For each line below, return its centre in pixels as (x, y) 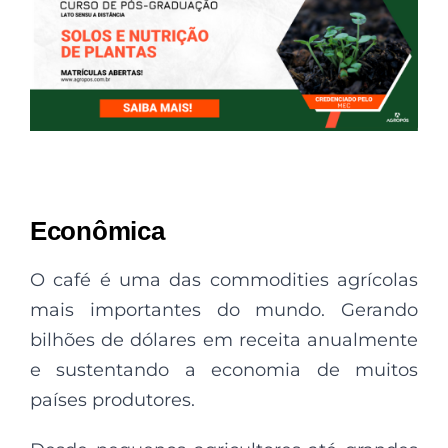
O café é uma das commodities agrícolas (224, 279)
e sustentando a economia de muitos (224, 369)
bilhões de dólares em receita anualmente (224, 339)
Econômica (97, 230)
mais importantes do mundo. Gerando (224, 309)
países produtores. (112, 399)
